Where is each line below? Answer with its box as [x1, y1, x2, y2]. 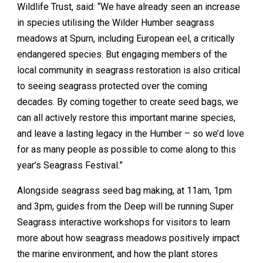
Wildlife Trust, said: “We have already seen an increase [17, 1, 240, 12]
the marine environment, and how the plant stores [17, 248, 218, 259]
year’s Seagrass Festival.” [17, 160, 123, 171]
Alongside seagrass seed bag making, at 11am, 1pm [17, 185, 232, 196]
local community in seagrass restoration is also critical [17, 65, 240, 76]
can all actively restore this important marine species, [17, 112, 235, 123]
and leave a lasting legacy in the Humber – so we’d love [17, 128, 244, 139]
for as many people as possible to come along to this [17, 144, 236, 155]
